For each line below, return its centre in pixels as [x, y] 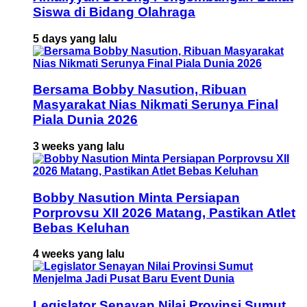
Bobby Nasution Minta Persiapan [136, 197]
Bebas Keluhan [81, 228]
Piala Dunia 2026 [85, 120]
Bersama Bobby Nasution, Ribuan [140, 90]
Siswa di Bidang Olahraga [114, 12]
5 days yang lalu [75, 38]
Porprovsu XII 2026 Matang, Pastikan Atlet [164, 212]
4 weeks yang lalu [79, 254]
